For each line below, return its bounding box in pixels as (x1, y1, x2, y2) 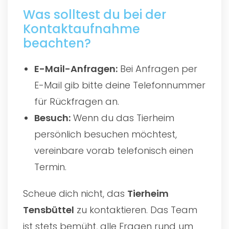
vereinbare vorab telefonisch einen (34, 144, 194, 157)
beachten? (23, 34, 91, 52)
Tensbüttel (23, 203, 74, 216)
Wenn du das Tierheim (71, 111, 175, 124)
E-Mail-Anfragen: (34, 62, 118, 75)
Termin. (34, 160, 67, 173)
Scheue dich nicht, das (23, 187, 127, 200)
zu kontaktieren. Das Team (74, 203, 197, 216)
